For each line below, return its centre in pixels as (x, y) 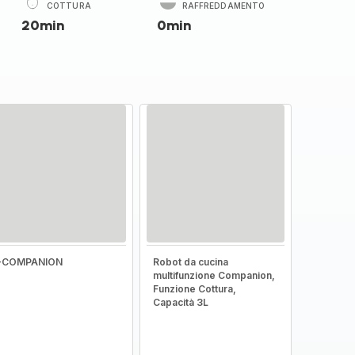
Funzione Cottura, (194, 289)
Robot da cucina (190, 262)
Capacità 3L (180, 302)
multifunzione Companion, (214, 275)
